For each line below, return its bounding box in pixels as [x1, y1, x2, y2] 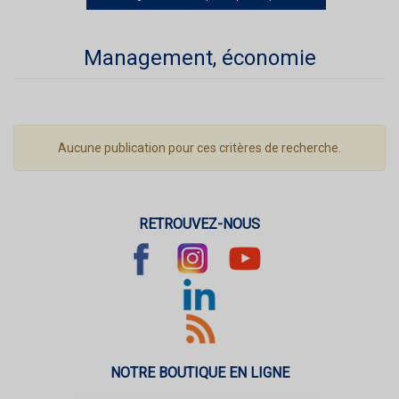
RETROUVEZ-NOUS [139, 215, 260, 232]
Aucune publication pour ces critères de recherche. [58, 140, 341, 155]
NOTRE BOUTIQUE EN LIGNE [110, 363, 289, 381]
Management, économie [83, 45, 316, 70]
